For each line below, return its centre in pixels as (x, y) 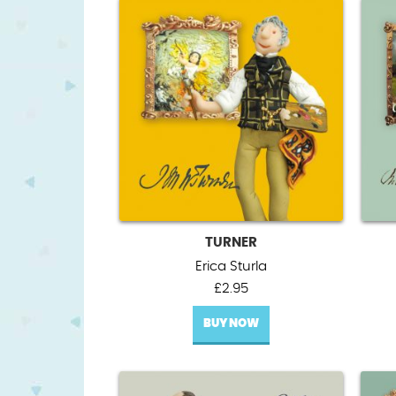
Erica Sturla (231, 266)
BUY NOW (231, 324)
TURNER (231, 242)
